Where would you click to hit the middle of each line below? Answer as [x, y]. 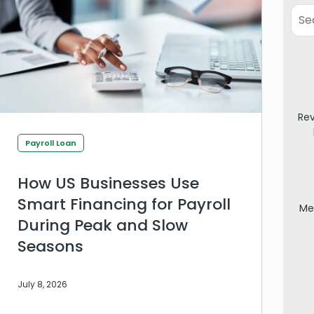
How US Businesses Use [108, 183]
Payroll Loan [51, 143]
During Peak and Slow [103, 225]
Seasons [50, 246]
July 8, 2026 [42, 284]
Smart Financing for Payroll [124, 204]
